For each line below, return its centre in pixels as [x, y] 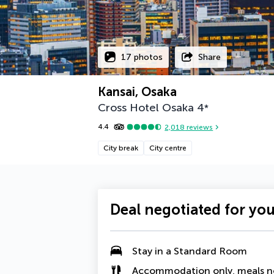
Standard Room [210, 251]
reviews [199, 127]
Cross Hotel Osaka [146, 108]
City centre [168, 148]
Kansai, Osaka [137, 92]
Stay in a [153, 251]
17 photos [142, 57]
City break [121, 148]
